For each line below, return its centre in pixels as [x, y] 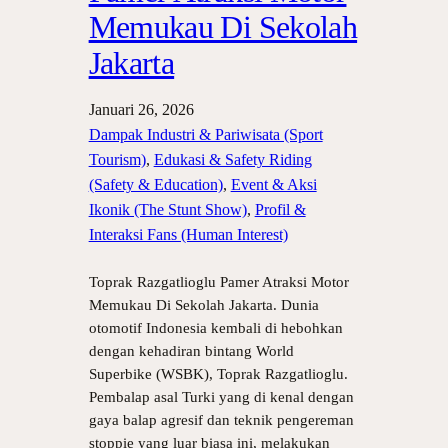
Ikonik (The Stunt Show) [167, 209]
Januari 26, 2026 [141, 109]
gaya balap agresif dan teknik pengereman [221, 420]
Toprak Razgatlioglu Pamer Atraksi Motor [218, 282]
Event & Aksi [273, 184]
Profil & [280, 209]
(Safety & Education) [155, 184]
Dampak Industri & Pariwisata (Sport [205, 134]
